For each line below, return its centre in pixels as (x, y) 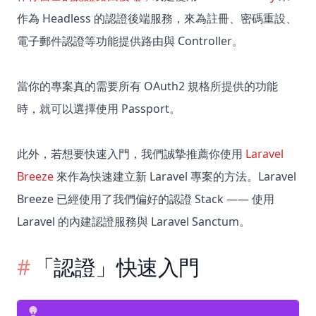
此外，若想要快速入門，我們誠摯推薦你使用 (131, 154)
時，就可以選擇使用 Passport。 (99, 109)
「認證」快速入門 (116, 267)
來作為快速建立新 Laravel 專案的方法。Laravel (175, 177)
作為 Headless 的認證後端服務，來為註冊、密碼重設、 (157, 19)
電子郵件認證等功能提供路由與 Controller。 (130, 41)
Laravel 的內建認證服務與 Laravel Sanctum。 (134, 222)
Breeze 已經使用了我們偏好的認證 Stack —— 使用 (146, 199)
